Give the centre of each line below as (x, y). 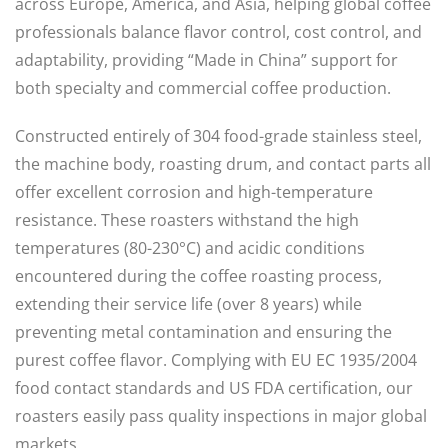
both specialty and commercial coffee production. (203, 88)
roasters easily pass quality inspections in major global (221, 416)
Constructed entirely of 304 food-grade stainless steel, (218, 136)
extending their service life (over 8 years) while (188, 304)
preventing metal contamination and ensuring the (203, 332)
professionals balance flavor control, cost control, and (218, 32)
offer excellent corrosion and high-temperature (194, 192)
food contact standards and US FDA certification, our (214, 388)
